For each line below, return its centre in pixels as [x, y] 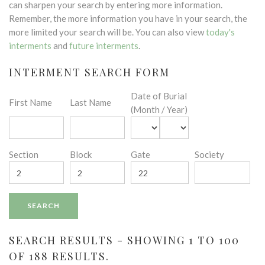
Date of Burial [159, 96]
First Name [30, 102]
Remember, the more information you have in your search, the [128, 18]
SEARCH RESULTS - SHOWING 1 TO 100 [124, 240]
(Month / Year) [159, 109]
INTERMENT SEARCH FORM [89, 72]
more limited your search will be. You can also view [107, 32]
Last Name [91, 102]
